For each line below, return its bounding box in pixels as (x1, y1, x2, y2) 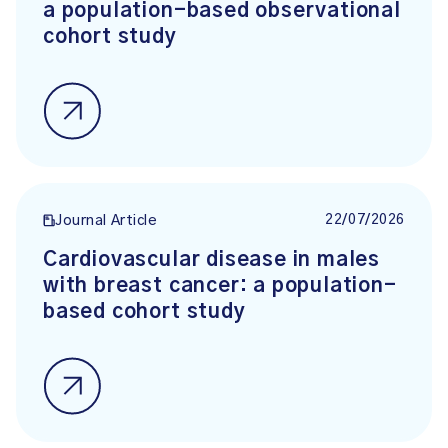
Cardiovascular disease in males (43, 250, 381, 270)
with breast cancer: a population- (43, 276, 397, 296)
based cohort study (43, 302, 246, 322)
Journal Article (55, 214, 158, 229)
